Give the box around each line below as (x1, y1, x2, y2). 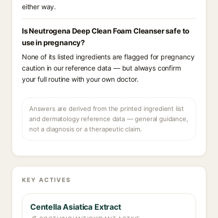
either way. (22, 2, 56, 11)
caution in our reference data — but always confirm (22, 64, 181, 72)
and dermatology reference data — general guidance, (29, 115, 188, 123)
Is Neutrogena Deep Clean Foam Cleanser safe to (22, 26, 190, 36)
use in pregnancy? (22, 38, 85, 47)
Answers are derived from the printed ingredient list (29, 105, 184, 112)
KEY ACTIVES (22, 176, 72, 183)
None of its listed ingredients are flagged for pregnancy (22, 53, 195, 61)
